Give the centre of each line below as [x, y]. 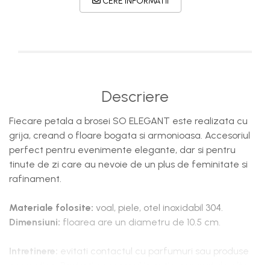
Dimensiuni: [35, 222]
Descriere [135, 96]
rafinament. [35, 179]
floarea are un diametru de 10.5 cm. [140, 222]
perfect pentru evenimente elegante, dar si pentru [122, 150]
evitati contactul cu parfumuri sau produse [153, 251]
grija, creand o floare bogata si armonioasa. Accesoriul [130, 135]
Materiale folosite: [52, 208]
